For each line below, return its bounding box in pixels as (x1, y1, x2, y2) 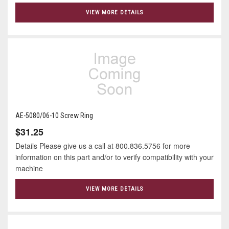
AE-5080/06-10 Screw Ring (15, 111, 93, 120)
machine (15, 163, 43, 173)
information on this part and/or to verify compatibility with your (15, 151, 214, 162)
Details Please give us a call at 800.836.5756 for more (15, 140, 190, 151)
